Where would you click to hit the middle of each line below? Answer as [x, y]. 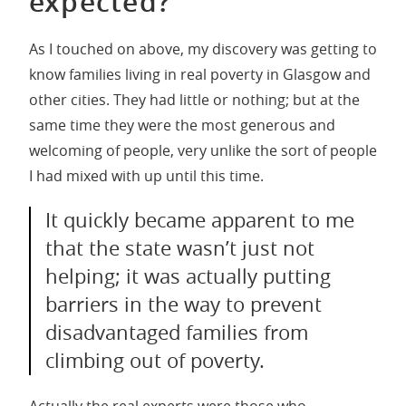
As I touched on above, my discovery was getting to [203, 48]
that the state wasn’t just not [180, 248]
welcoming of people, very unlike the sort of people [203, 150]
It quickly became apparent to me [200, 220]
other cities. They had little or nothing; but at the [194, 99]
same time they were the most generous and [182, 125]
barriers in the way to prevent [184, 304]
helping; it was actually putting [188, 276]
